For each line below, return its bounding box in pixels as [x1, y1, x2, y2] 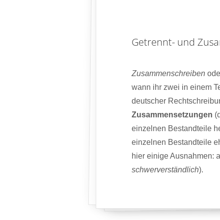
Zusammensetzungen [131, 110, 213, 119]
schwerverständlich [131, 165, 199, 174]
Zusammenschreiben [131, 69, 205, 78]
